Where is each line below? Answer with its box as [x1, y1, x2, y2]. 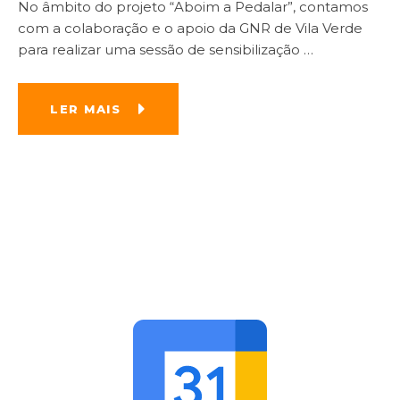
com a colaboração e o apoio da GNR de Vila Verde [18, 20, 362, 37]
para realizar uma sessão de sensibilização [18, 41, 304, 59]
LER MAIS [50, 102, 121, 117]
